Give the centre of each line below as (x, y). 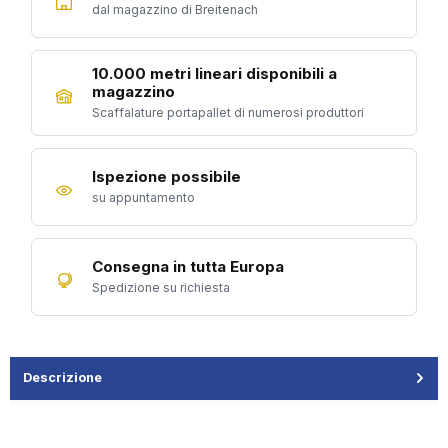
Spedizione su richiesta (161, 288)
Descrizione (62, 378)
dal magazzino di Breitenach (175, 10)
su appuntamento (143, 198)
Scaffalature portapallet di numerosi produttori (228, 113)
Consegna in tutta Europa (188, 267)
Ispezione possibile (166, 177)
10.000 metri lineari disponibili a (214, 74)
